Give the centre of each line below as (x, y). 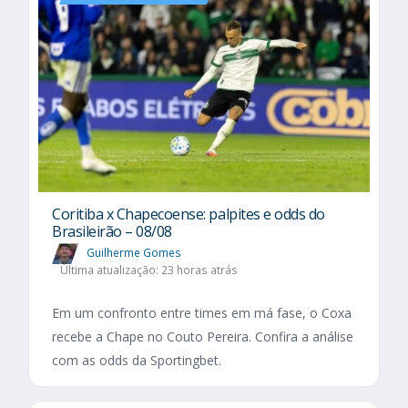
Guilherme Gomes (134, 253)
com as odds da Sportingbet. (137, 361)
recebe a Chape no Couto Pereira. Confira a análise (203, 337)
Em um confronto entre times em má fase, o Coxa (202, 313)
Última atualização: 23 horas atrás (148, 270)
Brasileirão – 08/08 (112, 232)
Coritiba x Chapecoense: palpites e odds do (189, 214)
